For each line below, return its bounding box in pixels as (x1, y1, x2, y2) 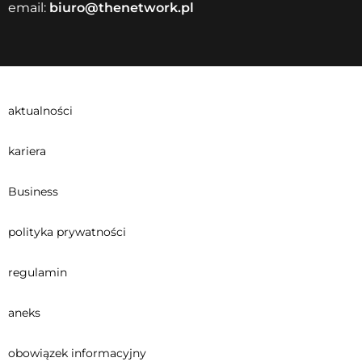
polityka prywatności (8, 225, 126, 240)
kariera (8, 144, 46, 159)
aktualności (8, 103, 73, 119)
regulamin (8, 265, 67, 280)
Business (8, 184, 58, 200)
